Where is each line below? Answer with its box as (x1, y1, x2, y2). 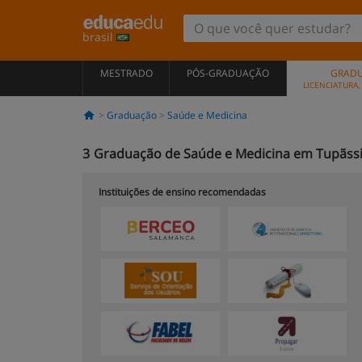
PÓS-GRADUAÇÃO (186, 66, 269, 80)
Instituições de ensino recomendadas (99, 185, 266, 199)
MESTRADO (99, 66, 153, 80)
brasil (82, 29, 116, 44)
